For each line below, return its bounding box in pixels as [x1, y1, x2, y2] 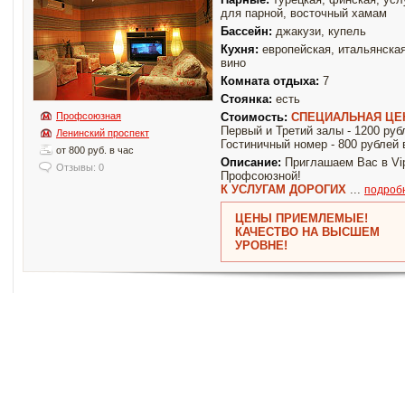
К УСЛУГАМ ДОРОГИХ [221, 183, 346, 197]
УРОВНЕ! [235, 239, 287, 253]
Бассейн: [221, 24, 272, 39]
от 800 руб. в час [56, 145, 134, 156]
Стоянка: [221, 92, 272, 107]
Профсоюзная [56, 110, 121, 122]
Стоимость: [221, 110, 287, 125]
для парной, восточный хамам [221, 6, 387, 21]
